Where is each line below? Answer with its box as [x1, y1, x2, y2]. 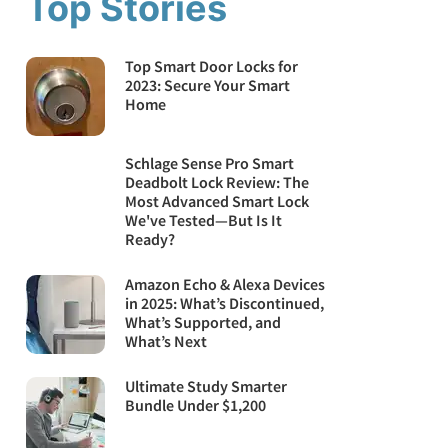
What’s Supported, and [125, 312, 282, 333]
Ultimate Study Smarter [125, 376, 288, 397]
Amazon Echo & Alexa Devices [125, 274, 326, 295]
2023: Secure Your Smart [125, 75, 291, 95]
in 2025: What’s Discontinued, [125, 293, 325, 314]
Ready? [125, 229, 176, 250]
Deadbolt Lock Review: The [125, 172, 310, 193]
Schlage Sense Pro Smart [125, 153, 295, 174]
